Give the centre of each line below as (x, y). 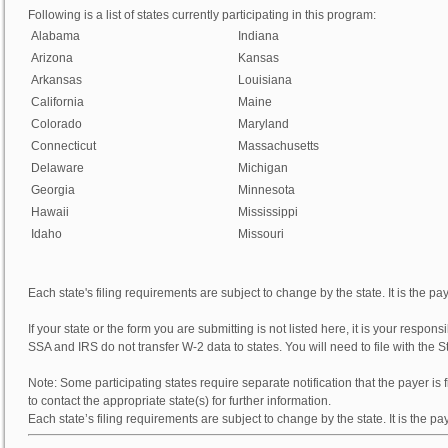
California (57, 102)
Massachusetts (278, 146)
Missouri (261, 234)
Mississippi (268, 212)
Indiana (258, 36)
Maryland (263, 124)
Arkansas (56, 80)
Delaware (57, 168)
